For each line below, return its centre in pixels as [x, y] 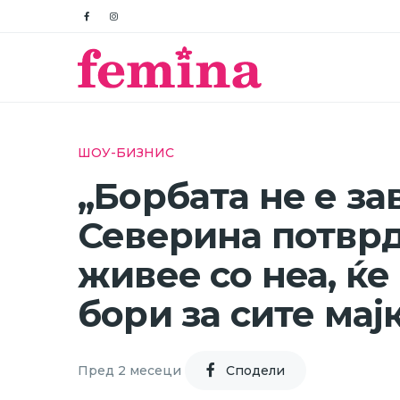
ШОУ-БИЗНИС [126, 153]
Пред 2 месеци [129, 370]
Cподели [255, 370]
